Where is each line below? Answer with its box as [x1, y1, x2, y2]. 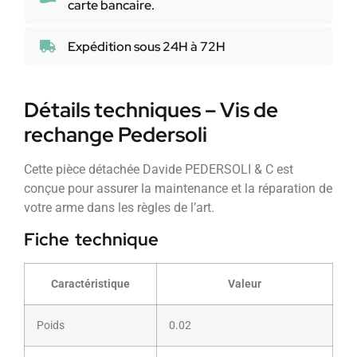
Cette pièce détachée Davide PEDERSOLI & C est [24, 162, 293, 178]
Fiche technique [24, 227, 159, 251]
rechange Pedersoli [24, 121, 207, 149]
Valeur [228, 277, 261, 291]
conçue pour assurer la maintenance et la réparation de [24, 181, 332, 197]
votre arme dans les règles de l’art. [24, 200, 214, 216]
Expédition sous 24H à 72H [68, 37, 226, 55]
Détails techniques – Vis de [24, 96, 278, 124]
